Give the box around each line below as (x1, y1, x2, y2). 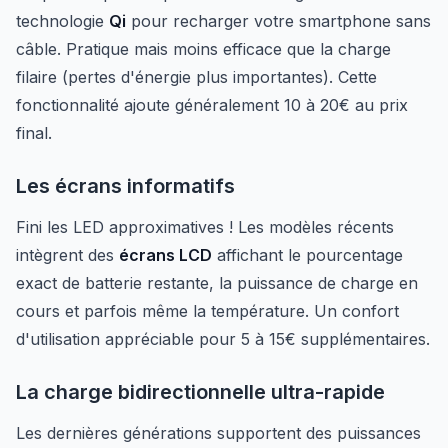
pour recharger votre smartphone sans (126, 11, 431, 31)
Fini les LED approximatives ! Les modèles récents (16, 217, 394, 237)
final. (16, 123, 52, 143)
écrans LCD (119, 245, 212, 265)
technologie (16, 11, 109, 31)
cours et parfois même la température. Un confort (16, 301, 399, 321)
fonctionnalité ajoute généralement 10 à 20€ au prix (16, 95, 408, 115)
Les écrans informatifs (16, 174, 235, 198)
